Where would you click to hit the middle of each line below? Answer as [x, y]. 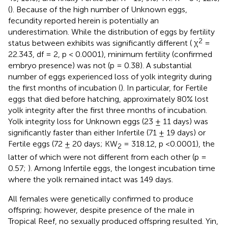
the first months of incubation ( [64, 88]
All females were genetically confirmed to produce [101, 198]
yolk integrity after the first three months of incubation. [108, 110]
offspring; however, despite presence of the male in [101, 210]
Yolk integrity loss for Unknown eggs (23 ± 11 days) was [108, 121]
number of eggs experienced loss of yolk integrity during [110, 76]
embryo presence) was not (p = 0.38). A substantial [100, 65]
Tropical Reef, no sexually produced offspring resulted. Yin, [113, 221]
